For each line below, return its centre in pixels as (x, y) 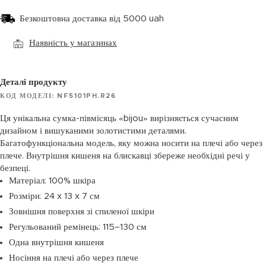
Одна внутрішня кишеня (56, 242)
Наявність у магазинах (73, 43)
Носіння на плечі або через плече (74, 258)
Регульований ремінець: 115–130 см (78, 227)
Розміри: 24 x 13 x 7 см (54, 196)
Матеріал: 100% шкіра (52, 180)
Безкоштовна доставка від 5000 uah (92, 19)
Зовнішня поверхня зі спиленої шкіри (82, 211)
